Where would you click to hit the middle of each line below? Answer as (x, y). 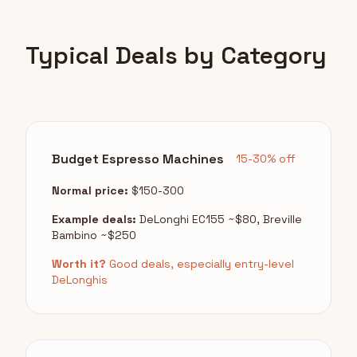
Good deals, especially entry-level (200, 264)
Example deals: (94, 220)
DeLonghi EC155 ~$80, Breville (219, 220)
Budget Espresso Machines (138, 159)
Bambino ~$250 (94, 235)
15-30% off (266, 159)
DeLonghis (80, 280)
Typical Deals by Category (176, 56)
